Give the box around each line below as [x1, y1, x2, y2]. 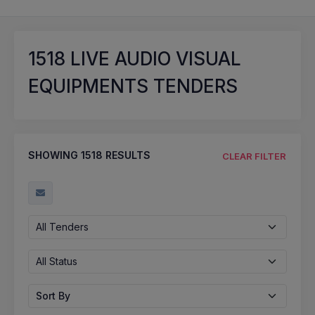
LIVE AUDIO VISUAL [65, 48, 241, 70]
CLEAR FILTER [222, 150, 286, 162]
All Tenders [36, 220, 89, 233]
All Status [36, 255, 77, 267]
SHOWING [28, 149, 81, 161]
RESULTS [103, 149, 150, 161]
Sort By [36, 289, 70, 302]
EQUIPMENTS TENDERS [28, 75, 238, 97]
